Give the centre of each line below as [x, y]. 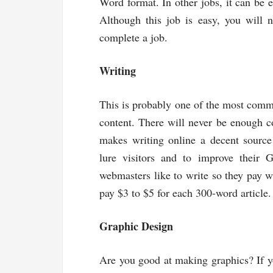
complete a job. [133, 37]
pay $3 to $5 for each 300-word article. [185, 192]
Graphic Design [136, 226]
